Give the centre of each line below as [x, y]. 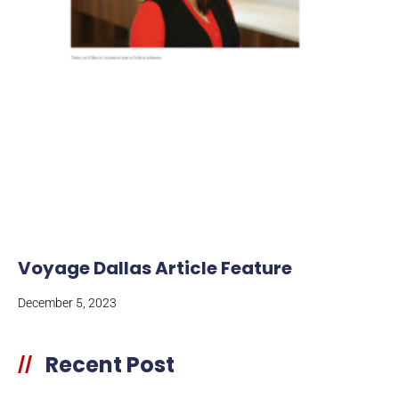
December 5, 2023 [67, 303]
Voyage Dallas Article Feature [155, 269]
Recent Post [110, 365]
